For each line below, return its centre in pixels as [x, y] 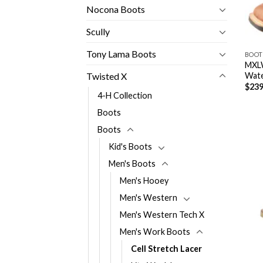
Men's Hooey [144, 181]
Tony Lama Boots [121, 54]
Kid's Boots [130, 147]
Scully [98, 32]
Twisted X [107, 76]
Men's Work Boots [155, 232]
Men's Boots [132, 164]
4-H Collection [125, 96]
